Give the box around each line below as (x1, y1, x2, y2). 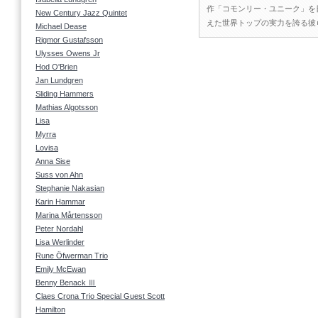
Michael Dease (35, 22, 87, 31)
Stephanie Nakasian (35, 184, 104, 192)
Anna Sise (35, 157, 70, 165)
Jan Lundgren (35, 76, 83, 84)
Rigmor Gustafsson (35, 35, 103, 44)
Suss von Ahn (35, 170, 83, 179)
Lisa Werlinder (35, 238, 84, 246)
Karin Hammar (35, 197, 85, 206)
